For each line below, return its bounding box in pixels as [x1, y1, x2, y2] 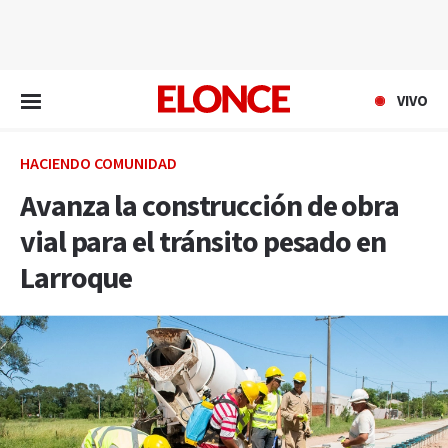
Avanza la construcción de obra [20, 187, 399, 227]
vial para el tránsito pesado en [20, 223, 386, 263]
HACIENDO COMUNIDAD [20, 154, 177, 175]
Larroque [20, 259, 133, 299]
